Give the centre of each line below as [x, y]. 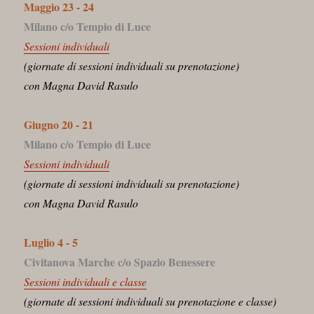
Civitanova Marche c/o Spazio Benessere [120, 261]
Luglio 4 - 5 [51, 242]
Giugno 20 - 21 [59, 124]
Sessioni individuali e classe [86, 281]
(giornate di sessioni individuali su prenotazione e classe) [150, 301]
